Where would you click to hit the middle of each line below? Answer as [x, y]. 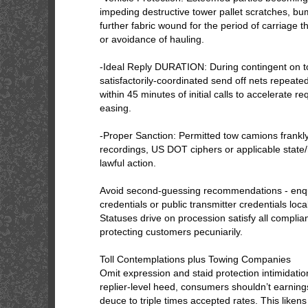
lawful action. [128, 163]
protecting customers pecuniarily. [171, 232]
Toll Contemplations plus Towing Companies [195, 259]
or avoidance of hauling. [152, 39]
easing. [115, 108]
